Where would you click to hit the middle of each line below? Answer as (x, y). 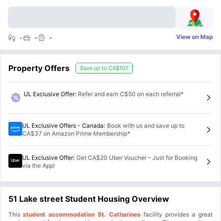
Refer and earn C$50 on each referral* (130, 94)
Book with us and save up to (146, 125)
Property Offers (39, 68)
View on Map (195, 37)
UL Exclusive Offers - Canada (63, 125)
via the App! (38, 165)
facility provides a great (177, 214)
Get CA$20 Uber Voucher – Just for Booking (137, 157)
